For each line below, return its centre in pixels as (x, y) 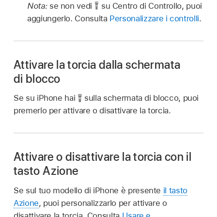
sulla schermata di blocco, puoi (140, 98)
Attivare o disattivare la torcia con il (103, 157)
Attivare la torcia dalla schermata (97, 64)
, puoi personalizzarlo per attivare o (103, 203)
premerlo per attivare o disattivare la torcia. (92, 111)
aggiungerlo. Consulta (69, 18)
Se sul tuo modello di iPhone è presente (88, 191)
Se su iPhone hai (46, 98)
